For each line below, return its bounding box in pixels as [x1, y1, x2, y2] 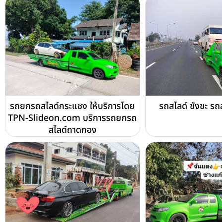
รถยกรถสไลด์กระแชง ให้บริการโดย [10, 100, 135, 113]
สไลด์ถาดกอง [48, 123, 97, 137]
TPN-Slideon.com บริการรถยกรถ [8, 111, 137, 125]
